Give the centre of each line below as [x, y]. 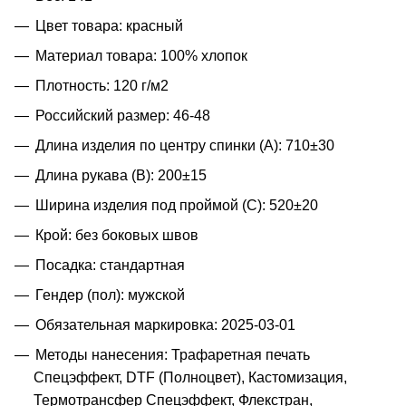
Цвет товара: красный [109, 25]
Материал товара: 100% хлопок [141, 55]
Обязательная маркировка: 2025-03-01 [165, 324]
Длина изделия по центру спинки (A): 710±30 [185, 145]
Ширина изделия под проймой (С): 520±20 [177, 205]
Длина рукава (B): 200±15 [121, 175]
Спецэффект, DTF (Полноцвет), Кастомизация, [190, 377]
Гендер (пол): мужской [110, 295]
